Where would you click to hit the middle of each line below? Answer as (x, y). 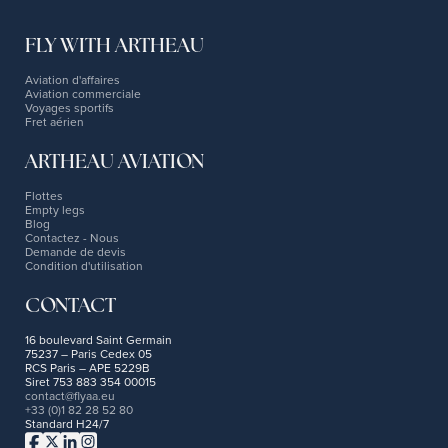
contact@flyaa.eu (70, 395)
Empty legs (55, 209)
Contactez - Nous (72, 237)
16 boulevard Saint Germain (102, 339)
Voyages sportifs (69, 107)
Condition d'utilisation (84, 265)
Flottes (44, 195)
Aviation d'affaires (72, 79)
